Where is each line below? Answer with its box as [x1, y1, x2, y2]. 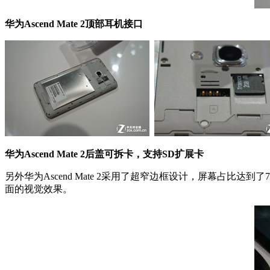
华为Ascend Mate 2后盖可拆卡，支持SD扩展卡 [5, 148, 204, 159]
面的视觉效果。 [5, 183, 72, 194]
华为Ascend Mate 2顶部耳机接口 [5, 18, 143, 29]
